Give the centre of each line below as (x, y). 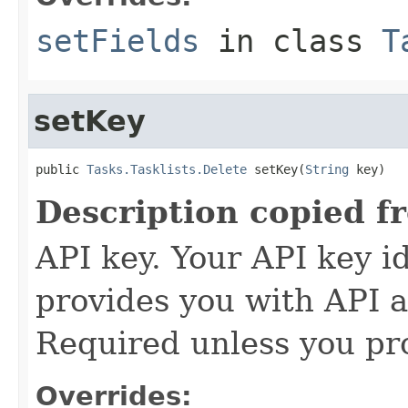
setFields (117, 41)
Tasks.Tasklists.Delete (167, 169)
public (61, 169)
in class (291, 41)
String (327, 169)
